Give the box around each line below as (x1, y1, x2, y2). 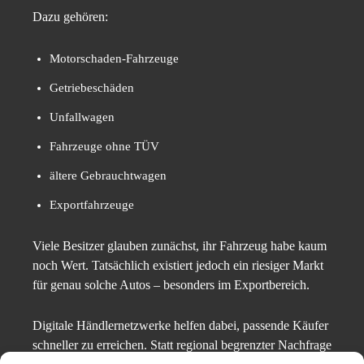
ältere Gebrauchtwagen (50, 169, 167, 183)
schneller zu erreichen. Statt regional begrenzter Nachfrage (32, 338, 331, 353)
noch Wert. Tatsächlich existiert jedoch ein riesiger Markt (32, 258, 323, 273)
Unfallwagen (50, 110, 115, 124)
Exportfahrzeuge (50, 198, 134, 212)
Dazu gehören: (32, 10, 108, 24)
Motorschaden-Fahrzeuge (50, 52, 179, 66)
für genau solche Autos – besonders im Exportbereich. (32, 278, 310, 292)
